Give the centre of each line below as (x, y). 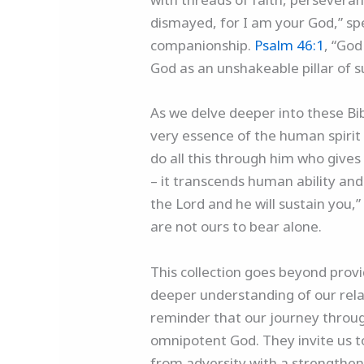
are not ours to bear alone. (238, 227)
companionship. (203, 45)
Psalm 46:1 (290, 45)
